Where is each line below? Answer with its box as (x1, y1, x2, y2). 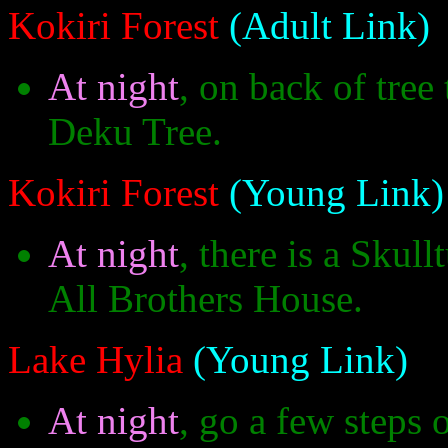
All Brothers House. (48, 277, 363, 321)
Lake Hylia (8, 338, 183, 382)
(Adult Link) (219, 4, 430, 48)
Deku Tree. (48, 110, 222, 154)
